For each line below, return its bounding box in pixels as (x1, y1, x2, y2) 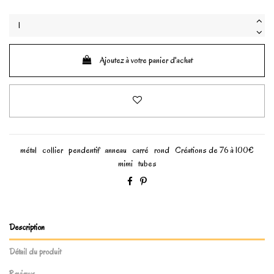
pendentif (68, 144, 100, 157)
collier (42, 144, 63, 157)
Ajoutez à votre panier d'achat (99, 54, 193, 67)
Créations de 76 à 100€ (175, 144, 254, 157)
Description (9, 221, 45, 234)
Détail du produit (9, 245, 61, 257)
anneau (105, 144, 127, 157)
